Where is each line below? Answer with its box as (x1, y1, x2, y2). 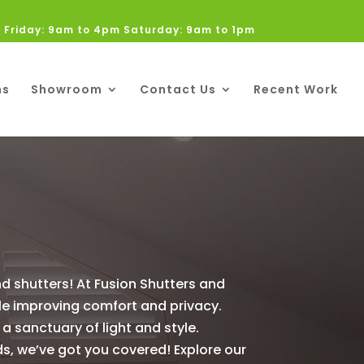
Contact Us (140, 81, 216, 97)
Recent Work (253, 81, 338, 97)
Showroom (31, 81, 102, 97)
